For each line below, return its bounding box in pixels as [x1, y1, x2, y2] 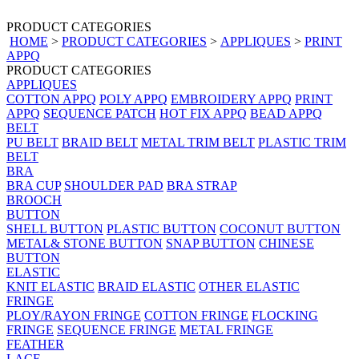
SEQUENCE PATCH [43, 107, 156, 120]
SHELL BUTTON [6, 222, 103, 236]
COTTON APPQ [6, 92, 96, 106]
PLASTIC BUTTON [107, 222, 216, 236]
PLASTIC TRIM [258, 135, 346, 149]
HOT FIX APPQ [159, 107, 247, 120]
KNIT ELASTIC [6, 280, 95, 293]
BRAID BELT [62, 135, 138, 149]
